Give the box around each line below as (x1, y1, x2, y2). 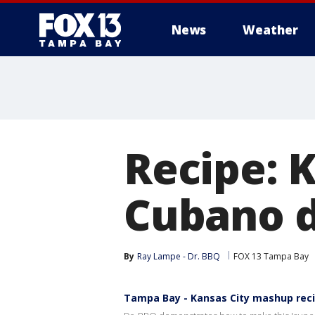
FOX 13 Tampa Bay (233, 250, 309, 262)
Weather (243, 22, 298, 38)
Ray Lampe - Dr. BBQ (137, 250, 220, 262)
